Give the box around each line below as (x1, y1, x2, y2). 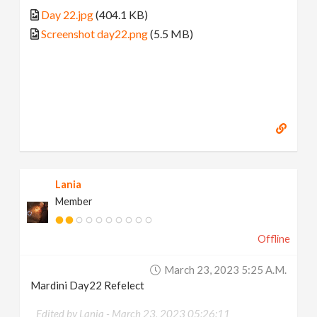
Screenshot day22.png (41, 26, 149, 40)
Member (55, 195, 93, 208)
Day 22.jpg (41, 7, 94, 21)
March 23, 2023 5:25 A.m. (163, 263, 287, 277)
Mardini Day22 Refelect (30, 279, 145, 292)
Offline (257, 233, 290, 246)
